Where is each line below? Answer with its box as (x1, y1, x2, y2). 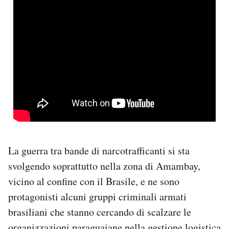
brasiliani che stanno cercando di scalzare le (8, 205, 191, 219)
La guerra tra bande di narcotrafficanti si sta (8, 144, 190, 157)
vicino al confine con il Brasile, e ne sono (8, 174, 179, 188)
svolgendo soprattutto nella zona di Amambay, (8, 159, 200, 173)
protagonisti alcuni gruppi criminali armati (8, 190, 187, 203)
